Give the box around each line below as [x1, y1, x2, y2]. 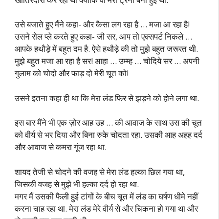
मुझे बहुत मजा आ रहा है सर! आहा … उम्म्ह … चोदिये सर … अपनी [15, 55, 199, 66]
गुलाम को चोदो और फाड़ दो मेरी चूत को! [15, 67, 129, 79]
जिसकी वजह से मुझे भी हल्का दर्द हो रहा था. [15, 178, 139, 190]
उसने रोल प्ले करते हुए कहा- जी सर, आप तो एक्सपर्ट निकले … [15, 31, 192, 42]
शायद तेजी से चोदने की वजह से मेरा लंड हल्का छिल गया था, [15, 166, 185, 177]
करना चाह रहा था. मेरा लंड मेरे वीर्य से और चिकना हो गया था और [15, 202, 198, 214]
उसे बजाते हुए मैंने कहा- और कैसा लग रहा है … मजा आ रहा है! [15, 19, 190, 30]
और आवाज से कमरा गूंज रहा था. [15, 141, 107, 153]
